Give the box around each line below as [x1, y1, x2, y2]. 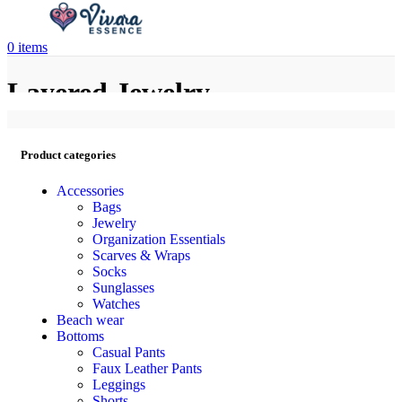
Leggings [92, 376, 145, 392]
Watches [92, 295, 140, 311]
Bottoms [57, 328, 104, 344]
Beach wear [57, 311, 124, 328]
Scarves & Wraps [92, 247, 190, 263]
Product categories [21, 148, 116, 162]
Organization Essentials [92, 231, 225, 247]
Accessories [57, 182, 124, 198]
